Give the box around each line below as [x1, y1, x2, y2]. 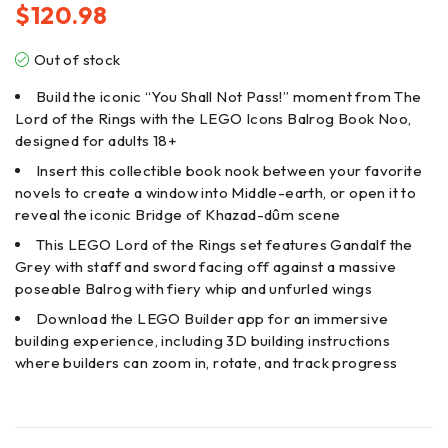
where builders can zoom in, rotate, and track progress [15, 352, 398, 372]
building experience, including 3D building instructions [15, 330, 390, 350]
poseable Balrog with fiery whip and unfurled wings [15, 278, 372, 298]
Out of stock [33, 49, 121, 69]
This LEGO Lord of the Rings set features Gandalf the [36, 234, 413, 254]
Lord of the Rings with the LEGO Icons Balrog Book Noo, [15, 108, 412, 128]
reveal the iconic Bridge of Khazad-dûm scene [15, 204, 341, 224]
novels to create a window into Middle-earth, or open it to [15, 182, 417, 202]
